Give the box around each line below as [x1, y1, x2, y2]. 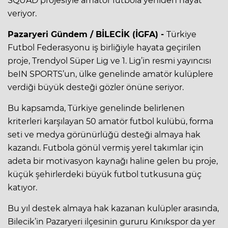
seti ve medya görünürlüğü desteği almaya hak [8, 129, 201, 139]
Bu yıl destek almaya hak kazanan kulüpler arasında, [8, 203, 219, 213]
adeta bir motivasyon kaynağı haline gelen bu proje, [8, 156, 218, 166]
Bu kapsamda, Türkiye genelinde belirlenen [8, 103, 185, 113]
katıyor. [8, 182, 37, 192]
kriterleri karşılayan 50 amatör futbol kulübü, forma [8, 116, 213, 126]
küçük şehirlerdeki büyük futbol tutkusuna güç [8, 169, 202, 179]
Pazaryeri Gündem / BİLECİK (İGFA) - [8, 29, 166, 39]
